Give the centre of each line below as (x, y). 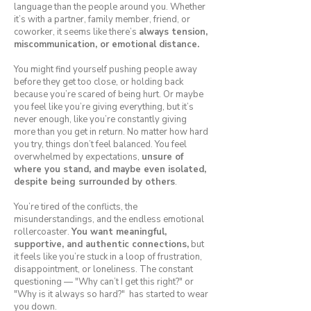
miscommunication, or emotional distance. (107, 44)
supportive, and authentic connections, (101, 244)
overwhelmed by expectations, (78, 157)
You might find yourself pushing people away (106, 69)
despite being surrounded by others (94, 182)
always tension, (173, 32)
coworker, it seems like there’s (76, 32)
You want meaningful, (119, 232)
